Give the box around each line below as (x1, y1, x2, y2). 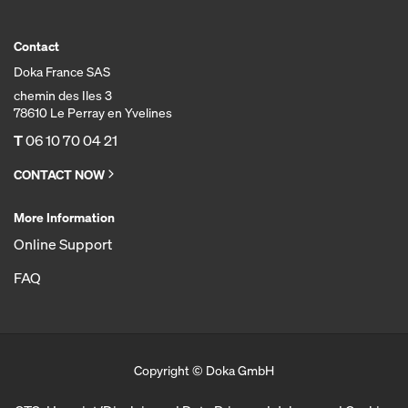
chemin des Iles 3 (14, 87, 112, 104)
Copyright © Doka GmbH (134, 362, 274, 379)
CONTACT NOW (14, 166, 105, 183)
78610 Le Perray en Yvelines (14, 104, 172, 121)
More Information (14, 209, 115, 226)
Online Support (14, 234, 112, 254)
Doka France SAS (14, 63, 110, 80)
